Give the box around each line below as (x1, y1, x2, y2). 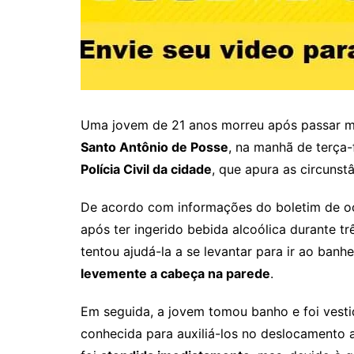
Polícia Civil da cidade (81, 160, 212, 177)
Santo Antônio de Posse (81, 138, 228, 155)
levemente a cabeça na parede (81, 265, 270, 281)
